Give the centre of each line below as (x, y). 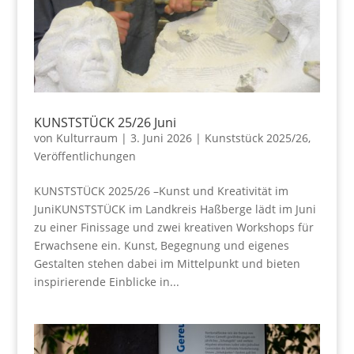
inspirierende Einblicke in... (106, 281)
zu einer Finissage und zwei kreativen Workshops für (173, 227)
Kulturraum (87, 137)
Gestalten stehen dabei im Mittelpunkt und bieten (167, 263)
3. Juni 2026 (161, 137)
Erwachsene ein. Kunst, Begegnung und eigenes (161, 245)
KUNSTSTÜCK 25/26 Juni (105, 122)
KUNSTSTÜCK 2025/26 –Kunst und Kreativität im (161, 190)
